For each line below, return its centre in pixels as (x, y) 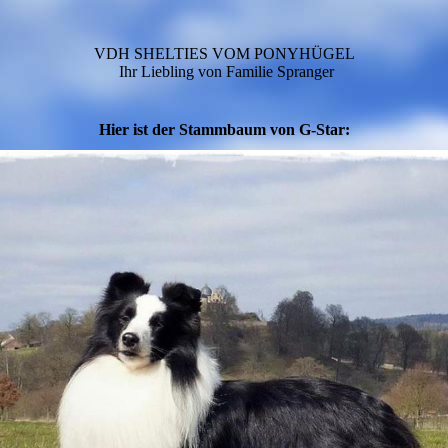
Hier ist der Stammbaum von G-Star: (224, 129)
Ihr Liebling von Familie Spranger (226, 71)
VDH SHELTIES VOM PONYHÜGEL (224, 53)
